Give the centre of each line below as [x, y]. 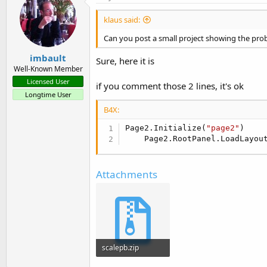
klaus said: [122, 20]
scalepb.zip [120, 247]
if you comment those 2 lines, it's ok [170, 86]
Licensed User [48, 81]
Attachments [127, 174]
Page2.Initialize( [166, 128]
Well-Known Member [48, 69]
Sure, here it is [125, 61]
